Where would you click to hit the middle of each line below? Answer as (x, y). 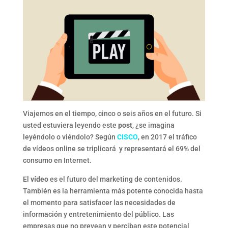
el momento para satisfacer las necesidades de (99, 202)
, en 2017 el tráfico (167, 137)
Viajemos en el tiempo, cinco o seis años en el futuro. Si (112, 113)
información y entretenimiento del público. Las (98, 214)
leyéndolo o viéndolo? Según (70, 137)
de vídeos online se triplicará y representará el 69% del (111, 148)
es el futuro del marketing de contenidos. (115, 179)
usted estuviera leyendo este (70, 125)
